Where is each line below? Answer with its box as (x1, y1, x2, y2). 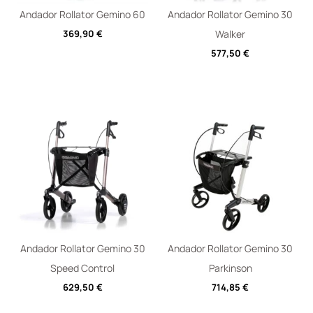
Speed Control (50, 261, 115, 275)
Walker (215, 27, 246, 41)
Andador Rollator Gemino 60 (20, 8, 146, 22)
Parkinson (208, 261, 252, 275)
